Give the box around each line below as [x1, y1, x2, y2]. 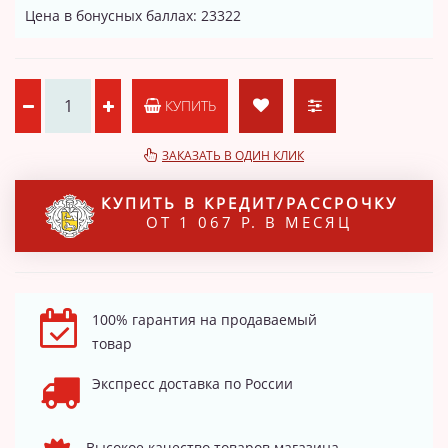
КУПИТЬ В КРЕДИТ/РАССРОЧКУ [100, 192, 398, 213]
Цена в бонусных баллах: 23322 [25, 5, 241, 25]
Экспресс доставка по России [92, 373, 293, 393]
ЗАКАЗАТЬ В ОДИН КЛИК [162, 146, 304, 164]
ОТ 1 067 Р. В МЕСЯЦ [146, 211, 352, 232]
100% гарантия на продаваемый [92, 309, 317, 329]
